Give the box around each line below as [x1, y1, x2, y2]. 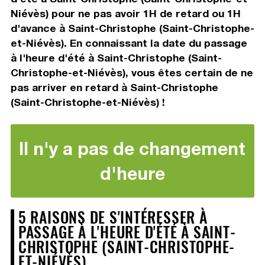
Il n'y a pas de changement [19, 137, 246, 159]
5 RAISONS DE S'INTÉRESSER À [18, 205, 208, 228]
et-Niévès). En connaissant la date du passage [10, 36, 247, 49]
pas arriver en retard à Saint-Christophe [10, 80, 218, 93]
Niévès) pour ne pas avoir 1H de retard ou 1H [10, 7, 241, 20]
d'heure [99, 162, 165, 184]
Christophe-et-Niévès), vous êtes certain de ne [10, 66, 253, 79]
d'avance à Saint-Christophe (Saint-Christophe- [10, 21, 254, 34]
